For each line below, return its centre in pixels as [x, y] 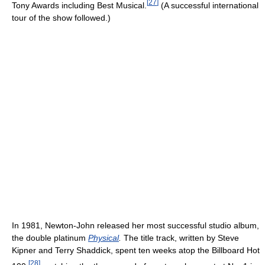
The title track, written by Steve [180, 237]
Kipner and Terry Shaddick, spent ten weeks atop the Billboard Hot [136, 250]
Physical [104, 237]
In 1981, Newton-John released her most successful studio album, [135, 225]
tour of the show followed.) [61, 17]
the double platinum [50, 237]
